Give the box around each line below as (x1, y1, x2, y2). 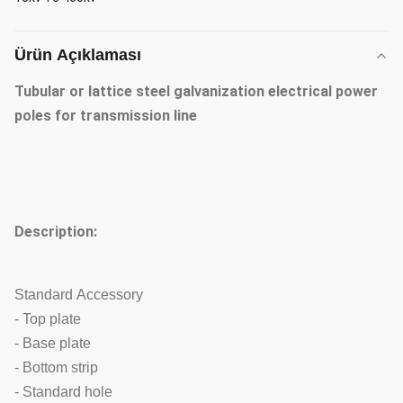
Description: (14, 223, 97, 240)
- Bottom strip (14, 360, 98, 375)
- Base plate (14, 336, 91, 351)
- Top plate (14, 311, 81, 327)
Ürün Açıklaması (14, 46, 141, 64)
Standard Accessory (14, 287, 143, 302)
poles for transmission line (14, 107, 201, 124)
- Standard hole (14, 384, 112, 399)
